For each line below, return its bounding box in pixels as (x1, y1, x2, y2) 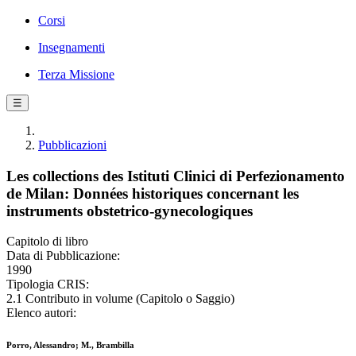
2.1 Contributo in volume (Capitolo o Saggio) (6, 292, 234, 306)
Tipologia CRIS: (6, 277, 89, 292)
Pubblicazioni (38, 138, 106, 152)
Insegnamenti (38, 41, 105, 54)
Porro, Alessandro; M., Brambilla (6, 340, 134, 350)
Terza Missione (38, 68, 114, 81)
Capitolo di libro (6, 234, 88, 249)
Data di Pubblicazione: (6, 249, 120, 263)
